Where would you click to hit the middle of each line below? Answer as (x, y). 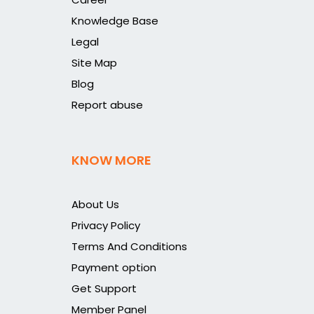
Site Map (94, 63)
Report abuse (107, 105)
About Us (95, 204)
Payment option (114, 267)
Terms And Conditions (129, 246)
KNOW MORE (111, 160)
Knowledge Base (115, 21)
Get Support (104, 288)
